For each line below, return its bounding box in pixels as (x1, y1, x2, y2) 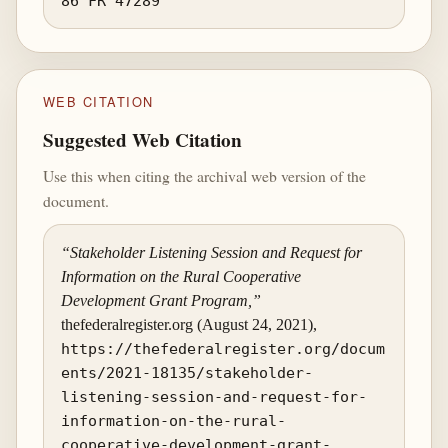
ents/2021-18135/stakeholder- (61, 363, 314, 381)
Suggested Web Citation (42, 126, 242, 155)
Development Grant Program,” (61, 291, 262, 309)
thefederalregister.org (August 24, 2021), (61, 315, 318, 333)
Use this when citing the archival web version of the (42, 164, 366, 186)
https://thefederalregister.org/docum (61, 339, 386, 357)
